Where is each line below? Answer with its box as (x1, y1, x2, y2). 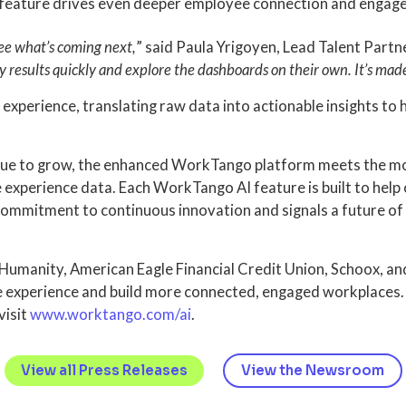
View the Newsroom (240, 361, 384, 379)
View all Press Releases (20, 361, 188, 379)
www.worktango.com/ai (29, 304, 191, 324)
